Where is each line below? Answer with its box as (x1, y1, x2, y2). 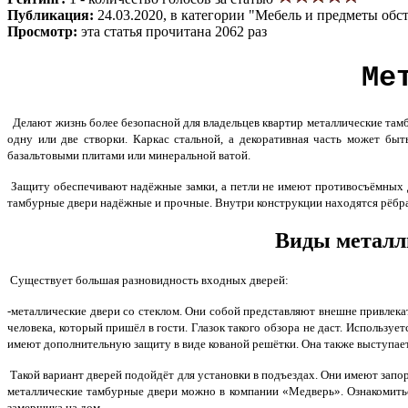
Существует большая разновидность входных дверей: (7, 273, 289, 288)
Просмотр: (7, 23, 81, 39)
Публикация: (7, 6, 97, 23)
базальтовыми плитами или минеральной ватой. (7, 148, 250, 163)
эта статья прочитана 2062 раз (81, 23, 267, 39)
